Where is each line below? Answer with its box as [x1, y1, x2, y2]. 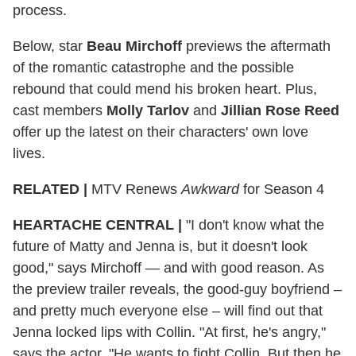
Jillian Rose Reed [221, 102, 339, 118]
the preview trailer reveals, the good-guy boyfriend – [13, 281, 342, 297]
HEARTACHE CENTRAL [13, 216, 178, 233]
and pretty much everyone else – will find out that [13, 302, 323, 319]
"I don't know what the [182, 216, 324, 233]
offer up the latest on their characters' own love [13, 123, 308, 140]
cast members [13, 102, 106, 118]
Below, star [13, 37, 87, 54]
